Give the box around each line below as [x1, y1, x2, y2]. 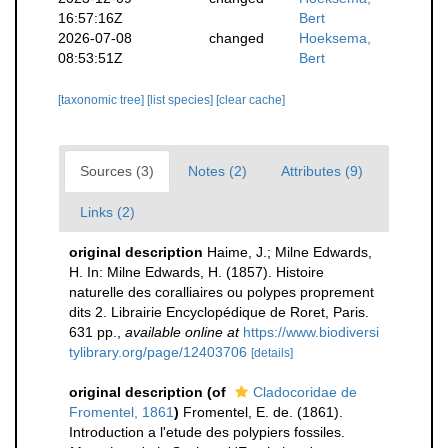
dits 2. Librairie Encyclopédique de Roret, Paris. [69, 304, 369, 320]
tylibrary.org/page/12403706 [69, 344, 247, 360]
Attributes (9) [281, 163, 363, 179]
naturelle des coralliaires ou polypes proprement [69, 284, 374, 300]
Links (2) [80, 204, 135, 220]
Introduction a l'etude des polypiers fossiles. [69, 424, 345, 440]
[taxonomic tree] [58, 93, 147, 107]
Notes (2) [188, 163, 247, 179]
